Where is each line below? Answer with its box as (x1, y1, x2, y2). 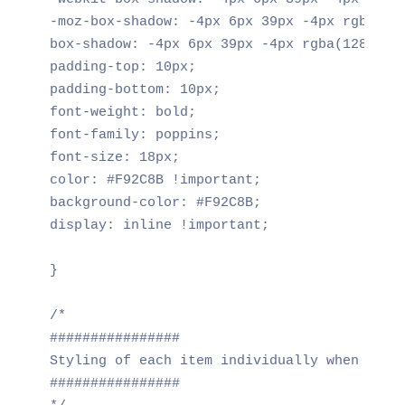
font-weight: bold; (49, 104, 196, 120)
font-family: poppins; (49, 127, 221, 143)
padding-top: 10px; (49, 59, 196, 75)
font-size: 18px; (49, 149, 180, 165)
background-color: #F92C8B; (49, 194, 261, 211)
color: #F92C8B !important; (49, 172, 261, 188)
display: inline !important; (49, 217, 269, 233)
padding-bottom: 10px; (49, 81, 221, 98)
